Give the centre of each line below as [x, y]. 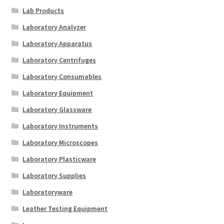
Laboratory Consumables [62, 77]
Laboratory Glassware [57, 110]
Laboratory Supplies [54, 176]
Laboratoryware [48, 192]
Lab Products [43, 11]
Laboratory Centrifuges [59, 60]
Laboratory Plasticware [59, 159]
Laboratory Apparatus [57, 44]
